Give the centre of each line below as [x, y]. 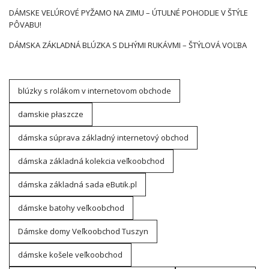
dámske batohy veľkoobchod [71, 208]
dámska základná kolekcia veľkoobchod [91, 161]
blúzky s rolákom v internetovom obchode [95, 91]
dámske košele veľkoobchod [70, 255]
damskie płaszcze [51, 114]
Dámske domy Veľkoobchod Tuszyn [83, 231]
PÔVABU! [25, 25]
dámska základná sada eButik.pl [77, 185]
